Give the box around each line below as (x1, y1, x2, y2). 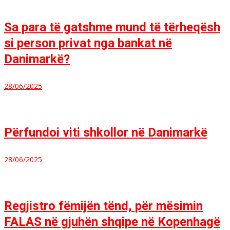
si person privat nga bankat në (4, 36, 172, 50)
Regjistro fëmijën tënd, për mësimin (4, 199, 203, 213)
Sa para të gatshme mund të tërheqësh (4, 20, 220, 34)
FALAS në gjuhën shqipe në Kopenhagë (4, 215, 220, 229)
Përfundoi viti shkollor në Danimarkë (4, 125, 207, 140)
